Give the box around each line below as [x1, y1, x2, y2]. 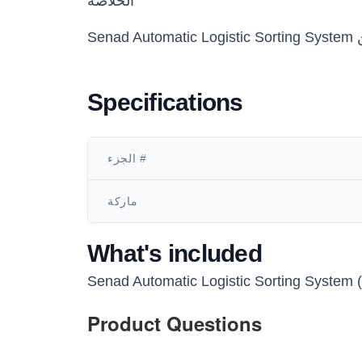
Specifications [87, 89, 243, 116]
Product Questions [87, 309, 262, 337]
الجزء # [136, 152, 147, 165]
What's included [87, 240, 262, 267]
